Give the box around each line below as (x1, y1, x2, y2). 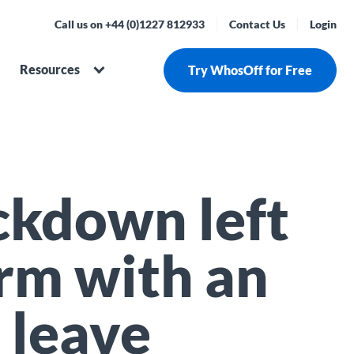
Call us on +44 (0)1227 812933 (55, 17, 205, 31)
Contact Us (229, 17, 285, 31)
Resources (20, 62, 81, 77)
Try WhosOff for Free (188, 62, 312, 77)
